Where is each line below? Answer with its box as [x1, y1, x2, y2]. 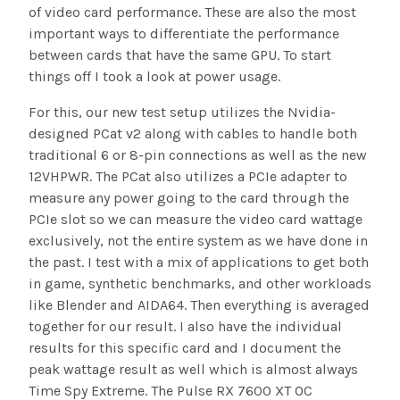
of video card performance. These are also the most [29, 4, 356, 21]
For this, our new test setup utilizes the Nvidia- [29, 104, 336, 121]
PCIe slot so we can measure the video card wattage [29, 211, 362, 229]
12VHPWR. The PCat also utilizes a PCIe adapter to [29, 168, 347, 186]
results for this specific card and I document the [29, 339, 341, 357]
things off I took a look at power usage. [29, 68, 280, 86]
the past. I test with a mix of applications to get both [29, 254, 369, 271]
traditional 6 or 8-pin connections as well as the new [29, 146, 367, 164]
